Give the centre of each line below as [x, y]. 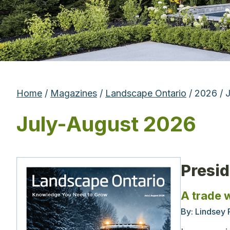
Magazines [74, 93]
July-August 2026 [106, 124]
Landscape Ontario [146, 93]
